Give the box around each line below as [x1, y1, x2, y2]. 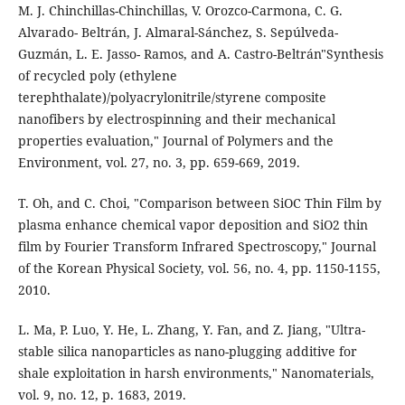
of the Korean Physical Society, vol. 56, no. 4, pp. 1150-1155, [17, 259, 381, 277]
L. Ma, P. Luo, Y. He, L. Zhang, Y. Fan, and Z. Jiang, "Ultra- [17, 320, 365, 338]
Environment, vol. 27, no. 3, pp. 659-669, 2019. [17, 154, 300, 172]
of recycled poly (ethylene [17, 67, 177, 85]
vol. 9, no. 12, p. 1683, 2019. [17, 385, 186, 403]
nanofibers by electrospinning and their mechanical [17, 110, 335, 128]
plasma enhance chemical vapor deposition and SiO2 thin [17, 215, 368, 233]
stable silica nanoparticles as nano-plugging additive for [17, 342, 357, 360]
